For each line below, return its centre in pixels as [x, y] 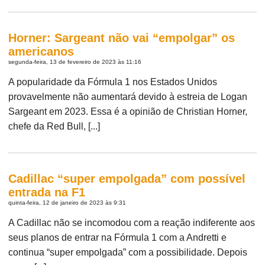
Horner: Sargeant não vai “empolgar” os [122, 38]
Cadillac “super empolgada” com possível [127, 178]
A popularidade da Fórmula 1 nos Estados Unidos [113, 82]
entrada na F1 [47, 192]
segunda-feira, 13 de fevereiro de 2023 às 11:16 [75, 62]
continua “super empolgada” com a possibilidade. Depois [128, 252]
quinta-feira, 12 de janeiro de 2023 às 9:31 [67, 202]
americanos [41, 51]
